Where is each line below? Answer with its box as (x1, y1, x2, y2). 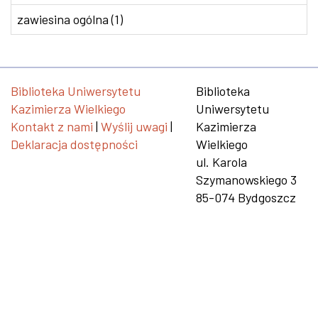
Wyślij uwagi (101, 119, 168, 134)
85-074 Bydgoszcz (196, 190, 297, 205)
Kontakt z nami (11, 119, 93, 134)
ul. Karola (196, 154, 248, 170)
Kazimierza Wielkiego (11, 101, 126, 116)
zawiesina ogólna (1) (17, 11, 123, 27)
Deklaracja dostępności (11, 136, 138, 152)
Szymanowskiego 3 (196, 172, 297, 187)
